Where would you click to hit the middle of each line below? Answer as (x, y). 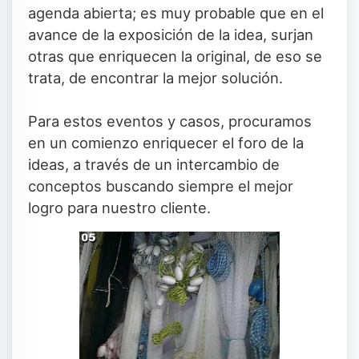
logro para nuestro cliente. (119, 208)
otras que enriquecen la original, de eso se (175, 56)
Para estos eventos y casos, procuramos (170, 121)
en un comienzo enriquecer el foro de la (166, 143)
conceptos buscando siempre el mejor (161, 186)
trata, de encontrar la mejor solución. (155, 78)
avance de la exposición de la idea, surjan (171, 34)
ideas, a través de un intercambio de (154, 164)
